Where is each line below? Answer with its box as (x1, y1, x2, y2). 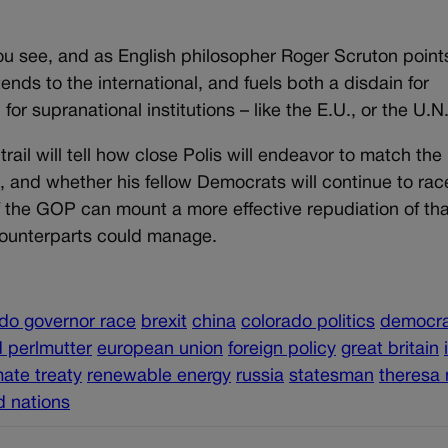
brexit (141, 313, 187, 331)
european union (97, 340, 223, 358)
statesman (289, 367, 374, 385)
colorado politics (241, 313, 375, 331)
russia (236, 367, 284, 385)
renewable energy (87, 367, 231, 385)
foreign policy (228, 340, 336, 358)
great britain (341, 340, 439, 358)
